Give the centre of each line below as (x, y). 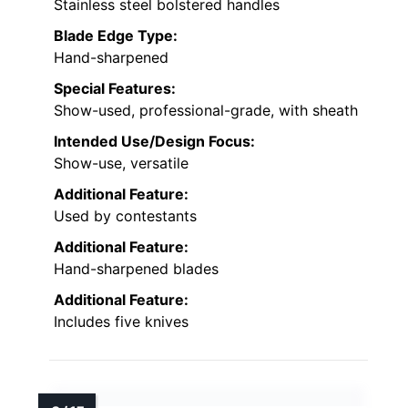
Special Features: (115, 88)
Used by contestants (125, 215)
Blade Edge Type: (116, 35)
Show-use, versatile (121, 163)
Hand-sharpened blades (136, 268)
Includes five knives (121, 321)
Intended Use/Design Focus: (154, 141)
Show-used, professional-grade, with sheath (206, 110)
